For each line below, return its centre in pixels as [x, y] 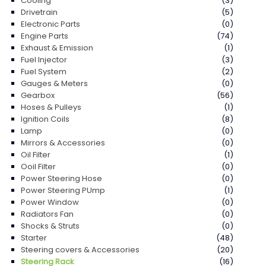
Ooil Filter [38, 166]
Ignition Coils [45, 119]
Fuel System [44, 71]
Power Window [50, 202]
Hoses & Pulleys [51, 107]
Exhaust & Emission [57, 47]
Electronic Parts [50, 24]
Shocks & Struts [50, 226]
